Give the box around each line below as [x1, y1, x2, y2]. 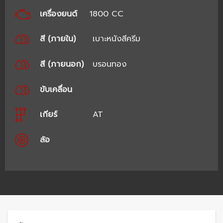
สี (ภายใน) [39, 33, 76, 45]
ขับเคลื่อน [39, 83, 72, 96]
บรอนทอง [89, 58, 126, 70]
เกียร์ [39, 109, 57, 121]
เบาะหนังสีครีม [89, 33, 140, 45]
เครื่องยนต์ [39, 7, 77, 20]
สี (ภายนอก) [39, 58, 84, 70]
